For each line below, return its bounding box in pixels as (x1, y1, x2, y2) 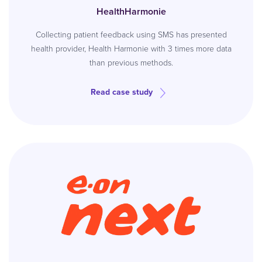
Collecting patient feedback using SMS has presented (35, 29, 227, 41)
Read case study (91, 86, 153, 98)
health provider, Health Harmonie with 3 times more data (30, 43, 232, 55)
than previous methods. (89, 57, 173, 69)
